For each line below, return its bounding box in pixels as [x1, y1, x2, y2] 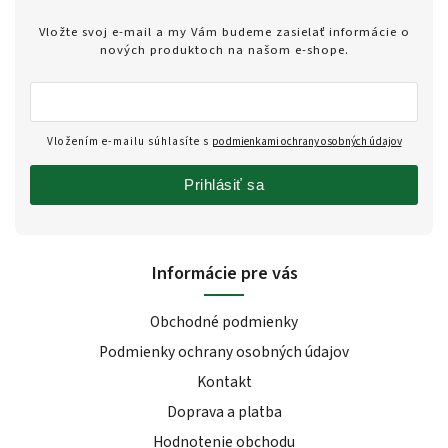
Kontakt [196, 371, 252, 394]
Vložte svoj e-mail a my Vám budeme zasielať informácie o [38, 23, 410, 42]
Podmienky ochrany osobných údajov [99, 341, 349, 364]
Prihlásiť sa [184, 176, 264, 194]
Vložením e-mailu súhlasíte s [46, 133, 212, 151]
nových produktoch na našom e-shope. [99, 41, 349, 60]
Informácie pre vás [150, 260, 298, 287]
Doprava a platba [166, 401, 282, 424]
